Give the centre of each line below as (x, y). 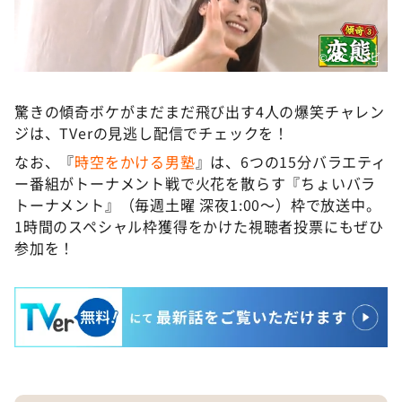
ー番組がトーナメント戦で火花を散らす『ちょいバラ (196, 183)
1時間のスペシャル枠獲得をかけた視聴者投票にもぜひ (199, 226)
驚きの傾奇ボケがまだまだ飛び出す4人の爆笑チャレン (200, 111)
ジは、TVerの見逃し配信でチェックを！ (152, 132)
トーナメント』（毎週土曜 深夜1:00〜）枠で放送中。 (198, 204)
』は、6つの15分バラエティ (291, 161)
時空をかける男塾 (135, 161)
